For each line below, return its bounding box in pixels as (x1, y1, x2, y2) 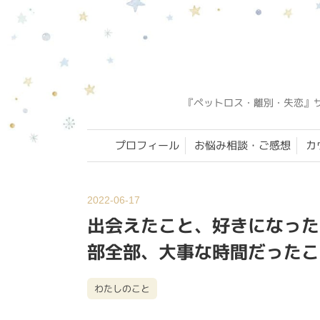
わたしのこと (94, 281, 150, 295)
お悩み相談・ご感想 (194, 137, 291, 153)
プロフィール (114, 137, 179, 153)
